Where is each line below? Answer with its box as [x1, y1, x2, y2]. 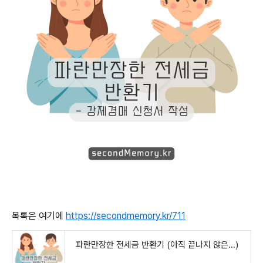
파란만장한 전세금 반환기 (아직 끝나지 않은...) [76, 240, 238, 250]
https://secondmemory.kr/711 [66, 210, 186, 221]
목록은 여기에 [12, 210, 66, 221]
